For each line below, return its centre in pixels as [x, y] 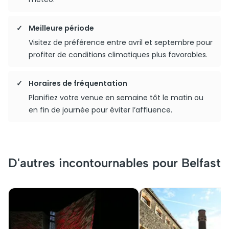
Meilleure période [61, 28]
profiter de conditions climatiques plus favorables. [118, 55]
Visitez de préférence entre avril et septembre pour [121, 42]
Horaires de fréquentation [78, 83]
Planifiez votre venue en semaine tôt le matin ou [116, 98]
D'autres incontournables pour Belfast [114, 163]
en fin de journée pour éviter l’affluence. [100, 110]
